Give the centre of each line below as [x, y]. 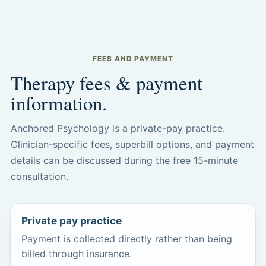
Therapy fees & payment [106, 83]
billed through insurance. [76, 254]
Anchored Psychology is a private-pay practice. [118, 129]
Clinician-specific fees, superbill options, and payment [132, 145]
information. [58, 103]
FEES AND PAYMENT [133, 58]
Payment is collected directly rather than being [126, 239]
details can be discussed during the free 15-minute [124, 161]
